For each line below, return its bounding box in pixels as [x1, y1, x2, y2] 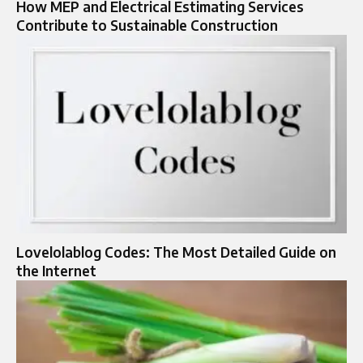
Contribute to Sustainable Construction [16, 16, 278, 35]
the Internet [16, 262, 96, 280]
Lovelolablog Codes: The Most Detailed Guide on [16, 243, 336, 262]
